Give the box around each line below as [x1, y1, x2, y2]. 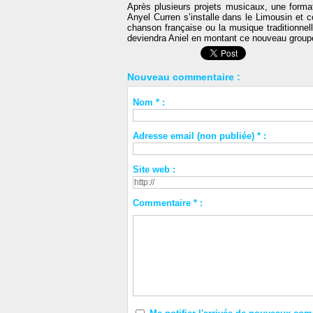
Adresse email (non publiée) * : [132, 131, 266, 142]
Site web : [132, 164, 175, 175]
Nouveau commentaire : [127, 71, 240, 83]
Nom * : [132, 97, 165, 108]
